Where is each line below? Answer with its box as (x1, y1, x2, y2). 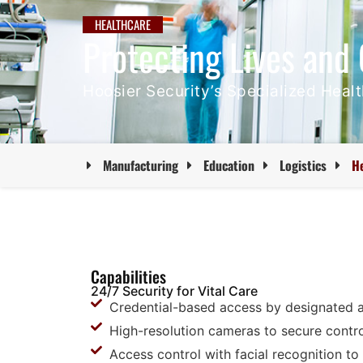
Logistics (280, 156, 327, 175)
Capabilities (91, 264, 166, 288)
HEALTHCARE (95, 15, 151, 33)
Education (203, 156, 254, 175)
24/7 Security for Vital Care (91, 283, 258, 299)
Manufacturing (103, 156, 178, 175)
